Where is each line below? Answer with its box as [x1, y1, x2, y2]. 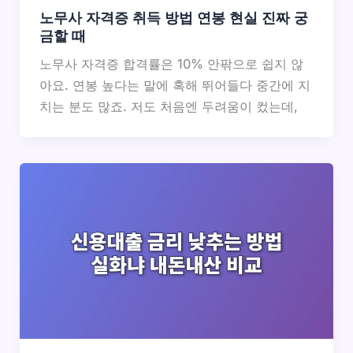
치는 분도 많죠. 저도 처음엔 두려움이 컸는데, [39, 98, 298, 115]
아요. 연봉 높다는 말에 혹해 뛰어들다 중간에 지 [39, 77, 310, 94]
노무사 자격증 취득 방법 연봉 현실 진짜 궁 [39, 9, 308, 27]
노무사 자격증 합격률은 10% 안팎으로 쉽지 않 [39, 56, 303, 72]
